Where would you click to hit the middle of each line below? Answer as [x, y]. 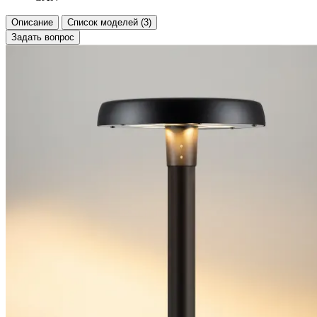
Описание [32, 22]
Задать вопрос [43, 37]
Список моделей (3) [109, 22]
